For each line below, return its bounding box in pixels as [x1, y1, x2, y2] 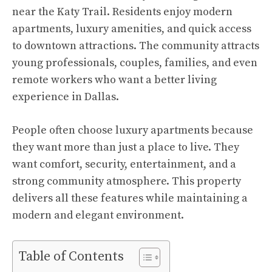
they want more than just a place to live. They [12, 140, 239, 154]
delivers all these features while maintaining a [12, 191, 248, 205]
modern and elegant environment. [12, 208, 184, 222]
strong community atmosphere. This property [12, 174, 241, 188]
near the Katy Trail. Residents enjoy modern [12, 5, 233, 19]
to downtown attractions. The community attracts [12, 39, 259, 53]
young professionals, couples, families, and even [12, 56, 257, 70]
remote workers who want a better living [12, 73, 217, 87]
